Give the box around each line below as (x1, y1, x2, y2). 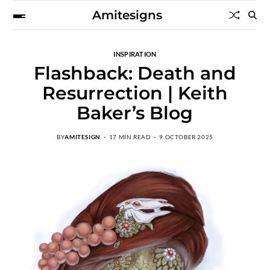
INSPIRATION (113, 50, 157, 58)
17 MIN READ (108, 133, 151, 140)
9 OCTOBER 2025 (159, 133, 213, 140)
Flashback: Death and (33, 62, 236, 84)
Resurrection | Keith (42, 82, 228, 104)
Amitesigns (92, 8, 162, 22)
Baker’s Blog (77, 102, 193, 124)
